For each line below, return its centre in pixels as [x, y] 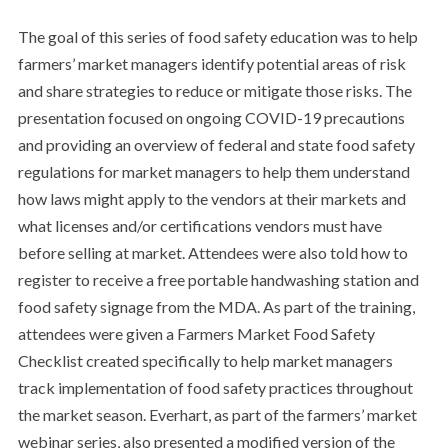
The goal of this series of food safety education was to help [217, 36]
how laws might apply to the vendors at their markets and [211, 198]
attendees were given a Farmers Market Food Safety [196, 333]
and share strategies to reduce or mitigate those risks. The [214, 90]
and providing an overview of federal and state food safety [216, 144]
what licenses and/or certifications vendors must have [199, 225]
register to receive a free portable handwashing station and [218, 279]
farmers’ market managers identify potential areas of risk [211, 63]
